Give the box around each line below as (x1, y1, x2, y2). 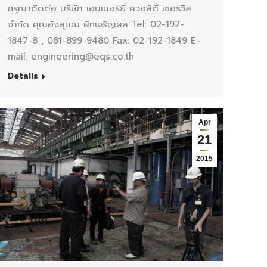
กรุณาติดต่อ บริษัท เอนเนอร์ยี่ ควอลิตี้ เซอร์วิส (8, 1, 191, 15)
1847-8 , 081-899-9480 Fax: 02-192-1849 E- (8, 33, 200, 47)
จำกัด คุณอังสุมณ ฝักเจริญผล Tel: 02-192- (8, 17, 184, 31)
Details (8, 70, 38, 82)
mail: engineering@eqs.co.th (8, 49, 134, 63)
